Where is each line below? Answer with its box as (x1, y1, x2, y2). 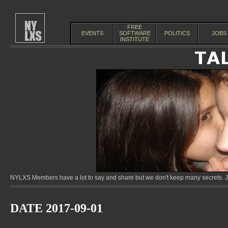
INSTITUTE (120, 36, 149, 42)
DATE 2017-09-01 (10, 202, 103, 215)
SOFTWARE (119, 30, 151, 36)
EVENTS (81, 30, 103, 36)
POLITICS (164, 30, 190, 36)
